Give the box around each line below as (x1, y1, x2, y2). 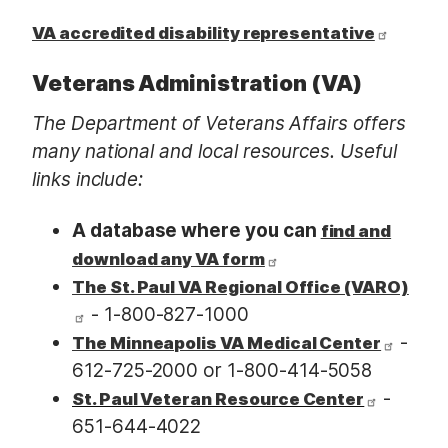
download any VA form (72, 249, 265, 270)
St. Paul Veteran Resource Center (72, 389, 365, 410)
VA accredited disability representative (32, 22, 375, 43)
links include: (32, 167, 144, 191)
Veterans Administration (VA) (32, 70, 363, 97)
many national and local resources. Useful (32, 139, 397, 163)
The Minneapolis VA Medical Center (72, 333, 382, 354)
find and (320, 221, 392, 242)
